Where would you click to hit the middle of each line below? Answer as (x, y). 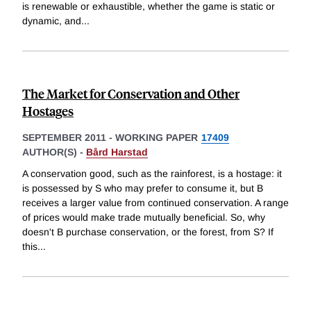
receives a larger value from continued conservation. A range (155, 203)
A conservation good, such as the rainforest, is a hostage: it (152, 174)
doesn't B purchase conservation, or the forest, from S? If (148, 232)
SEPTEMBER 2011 (64, 137)
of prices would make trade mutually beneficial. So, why (144, 218)
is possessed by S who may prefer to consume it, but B (143, 188)
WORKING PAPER (157, 137)
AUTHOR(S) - (54, 152)
